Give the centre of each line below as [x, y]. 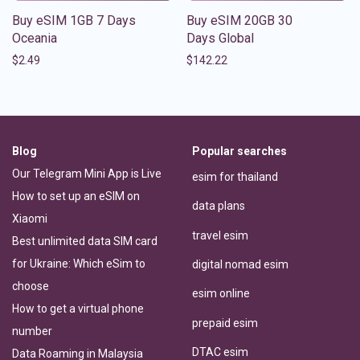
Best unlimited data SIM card [85, 241]
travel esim [220, 235]
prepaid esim [225, 323]
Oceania [35, 38]
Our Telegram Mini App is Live [87, 173]
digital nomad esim [240, 264]
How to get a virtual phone [78, 308]
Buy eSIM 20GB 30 [239, 20]
